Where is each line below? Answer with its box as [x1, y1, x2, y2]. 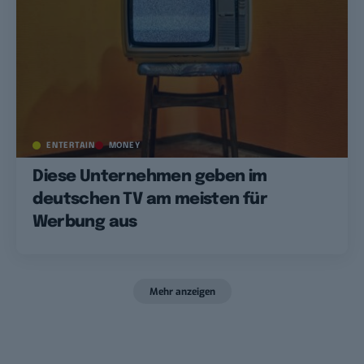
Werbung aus [32, 213, 137, 231]
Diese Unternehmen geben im [32, 167, 267, 185]
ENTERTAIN [46, 141, 95, 149]
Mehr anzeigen [149, 284, 215, 298]
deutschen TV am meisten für [32, 190, 268, 208]
